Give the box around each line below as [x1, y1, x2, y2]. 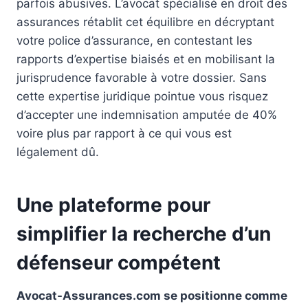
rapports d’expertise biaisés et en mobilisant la [16, 52, 275, 66]
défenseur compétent [16, 250, 221, 274]
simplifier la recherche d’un [16, 221, 271, 245]
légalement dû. [16, 144, 99, 159]
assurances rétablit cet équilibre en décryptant [16, 14, 274, 29]
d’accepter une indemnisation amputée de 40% [16, 107, 277, 122]
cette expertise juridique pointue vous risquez [16, 89, 268, 103]
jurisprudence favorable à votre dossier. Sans [16, 70, 267, 85]
